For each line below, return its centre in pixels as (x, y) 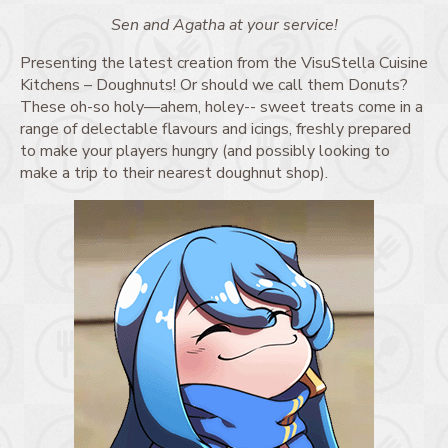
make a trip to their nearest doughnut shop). (174, 172)
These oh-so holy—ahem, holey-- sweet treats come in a (221, 106)
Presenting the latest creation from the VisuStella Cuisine (224, 62)
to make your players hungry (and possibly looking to (205, 150)
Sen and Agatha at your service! (224, 24)
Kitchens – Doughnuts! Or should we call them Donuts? (214, 84)
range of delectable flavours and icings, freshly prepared (215, 128)
